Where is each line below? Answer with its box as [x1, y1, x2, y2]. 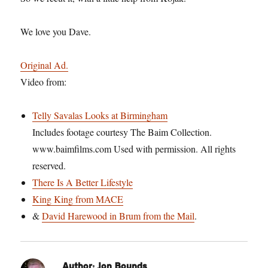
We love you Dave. [20, 25, 92, 38]
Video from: [20, 75, 67, 88]
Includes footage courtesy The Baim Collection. [32, 125, 212, 138]
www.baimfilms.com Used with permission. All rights [32, 142, 236, 155]
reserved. [32, 159, 66, 172]
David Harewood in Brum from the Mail [42, 209, 195, 222]
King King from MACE [32, 192, 124, 205]
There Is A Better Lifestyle [32, 175, 133, 188]
